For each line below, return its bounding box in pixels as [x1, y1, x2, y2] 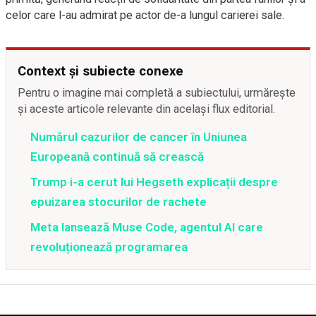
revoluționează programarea [30, 240, 188, 254]
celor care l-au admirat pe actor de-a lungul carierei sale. [6, 8, 285, 22]
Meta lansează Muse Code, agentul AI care [30, 220, 263, 234]
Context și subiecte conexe [18, 63, 183, 78]
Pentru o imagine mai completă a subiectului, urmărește [18, 86, 296, 99]
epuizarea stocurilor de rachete [30, 195, 207, 209]
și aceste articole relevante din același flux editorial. [18, 102, 276, 116]
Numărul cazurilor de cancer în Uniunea [30, 130, 247, 144]
